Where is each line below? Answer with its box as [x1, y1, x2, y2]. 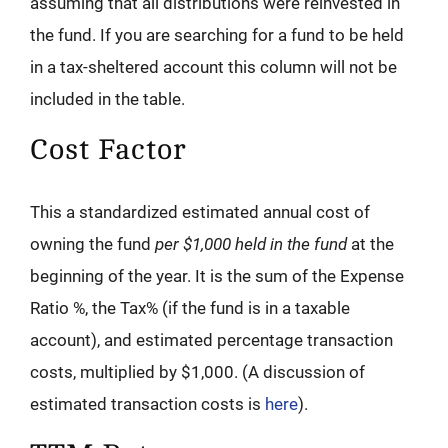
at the [347, 234, 394, 255]
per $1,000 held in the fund [155, 234, 347, 255]
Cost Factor [30, 134, 187, 167]
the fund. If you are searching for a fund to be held [30, 25, 404, 46]
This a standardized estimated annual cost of [30, 202, 370, 223]
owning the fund [30, 234, 155, 255]
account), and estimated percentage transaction [30, 330, 393, 351]
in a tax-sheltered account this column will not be [30, 57, 397, 78]
